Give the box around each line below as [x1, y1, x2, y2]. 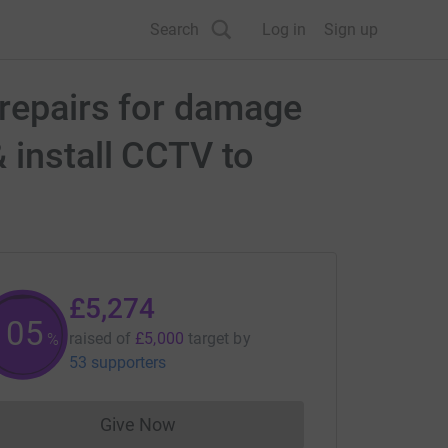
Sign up [324, 19, 378, 39]
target [187, 329, 230, 348]
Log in [262, 19, 306, 39]
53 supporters [68, 353, 167, 372]
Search [150, 19, 199, 39]
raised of [68, 329, 132, 348]
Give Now [99, 414, 177, 435]
